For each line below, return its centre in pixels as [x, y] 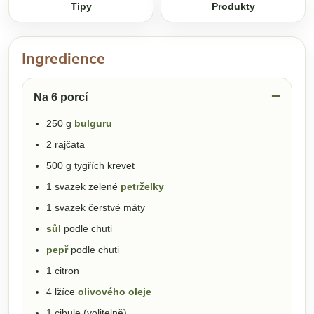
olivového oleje [115, 291]
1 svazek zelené [83, 186]
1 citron [63, 270]
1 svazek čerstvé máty [96, 207]
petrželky [142, 186]
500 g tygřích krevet [90, 165]
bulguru [93, 123]
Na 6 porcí [61, 97]
